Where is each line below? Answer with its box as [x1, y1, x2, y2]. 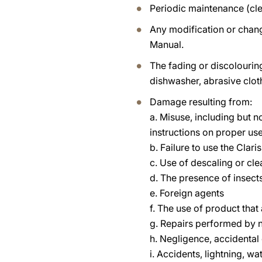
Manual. [150, 39, 184, 50]
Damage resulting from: [150, 96, 253, 108]
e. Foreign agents [150, 187, 225, 199]
